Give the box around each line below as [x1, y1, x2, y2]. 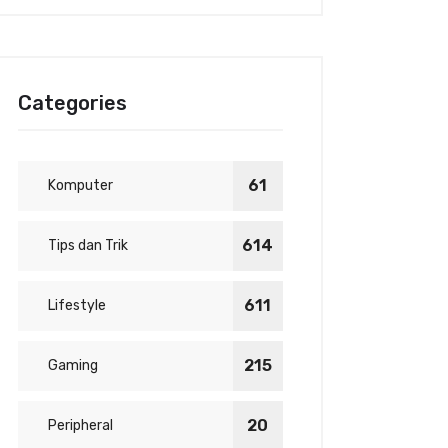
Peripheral [48, 417, 114, 434]
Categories [18, 91, 128, 115]
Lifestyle [48, 297, 107, 314]
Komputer [48, 177, 114, 194]
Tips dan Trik [48, 237, 129, 254]
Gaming [48, 357, 99, 374]
